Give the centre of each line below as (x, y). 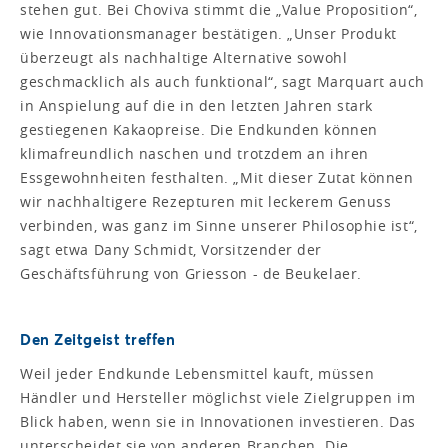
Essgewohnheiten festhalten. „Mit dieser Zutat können (217, 177)
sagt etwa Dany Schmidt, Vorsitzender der (171, 249)
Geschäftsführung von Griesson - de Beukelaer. (191, 273)
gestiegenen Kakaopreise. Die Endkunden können (199, 129)
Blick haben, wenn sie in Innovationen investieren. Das (218, 421)
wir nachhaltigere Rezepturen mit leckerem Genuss (206, 201)
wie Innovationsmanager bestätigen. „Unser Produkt (208, 33)
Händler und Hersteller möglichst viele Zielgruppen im (218, 397)
